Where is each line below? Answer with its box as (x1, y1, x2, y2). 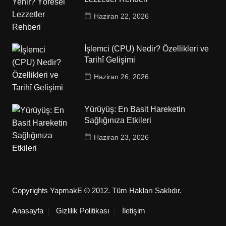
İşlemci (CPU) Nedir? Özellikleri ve (84, 44, 209, 53)
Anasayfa (12, 206, 43, 215)
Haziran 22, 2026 (94, 12, 149, 20)
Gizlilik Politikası (55, 206, 109, 215)
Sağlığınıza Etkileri (84, 116, 152, 125)
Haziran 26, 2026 (94, 72, 149, 81)
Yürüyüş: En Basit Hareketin (84, 104, 186, 114)
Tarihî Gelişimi (84, 55, 136, 64)
